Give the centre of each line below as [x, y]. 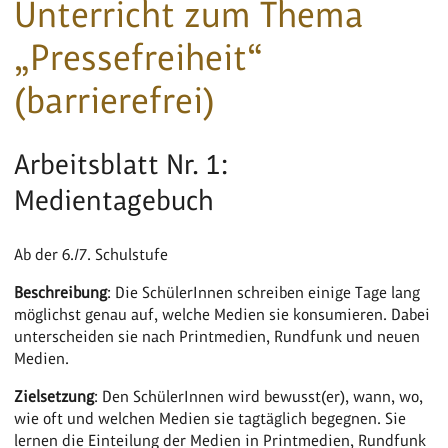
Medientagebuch [114, 200]
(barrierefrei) [115, 100]
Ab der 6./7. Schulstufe [91, 254]
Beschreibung [61, 292]
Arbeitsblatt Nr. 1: [121, 164]
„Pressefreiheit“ [139, 57]
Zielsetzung [54, 396]
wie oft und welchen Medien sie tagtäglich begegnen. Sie [210, 418]
